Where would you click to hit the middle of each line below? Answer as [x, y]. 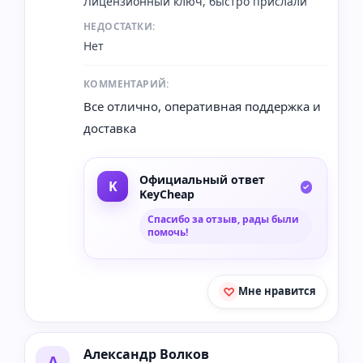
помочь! [168, 232]
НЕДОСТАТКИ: [120, 26]
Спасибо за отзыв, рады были [223, 219]
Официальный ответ [202, 179]
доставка [110, 128]
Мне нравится [277, 291]
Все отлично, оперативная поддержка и [202, 106]
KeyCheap [167, 194]
